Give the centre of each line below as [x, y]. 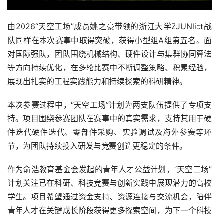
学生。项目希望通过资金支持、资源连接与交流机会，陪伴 [109, 197]
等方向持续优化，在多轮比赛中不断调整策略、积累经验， [109, 67]
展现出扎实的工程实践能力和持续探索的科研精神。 [97, 81]
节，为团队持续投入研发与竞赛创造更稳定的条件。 [97, 146]
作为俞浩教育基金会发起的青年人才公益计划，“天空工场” [109, 169]
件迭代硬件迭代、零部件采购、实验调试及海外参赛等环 [109, 132]
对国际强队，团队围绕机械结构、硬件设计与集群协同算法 [109, 54]
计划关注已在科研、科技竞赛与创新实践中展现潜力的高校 [109, 183]
